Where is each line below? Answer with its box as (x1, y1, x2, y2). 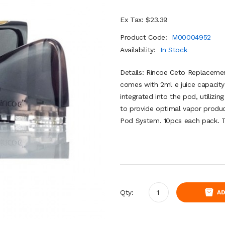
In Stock (160, 46, 187, 54)
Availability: (120, 46, 158, 54)
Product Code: (120, 33, 170, 41)
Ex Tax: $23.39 (120, 16, 168, 24)
